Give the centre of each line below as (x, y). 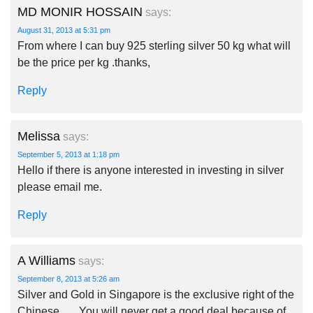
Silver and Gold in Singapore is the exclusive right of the (156, 294)
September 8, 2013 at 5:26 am (68, 279)
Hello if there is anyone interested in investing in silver (151, 170)
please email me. (60, 187)
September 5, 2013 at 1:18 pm (68, 154)
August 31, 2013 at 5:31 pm (64, 30)
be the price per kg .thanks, (84, 63)
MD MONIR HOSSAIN (80, 12)
